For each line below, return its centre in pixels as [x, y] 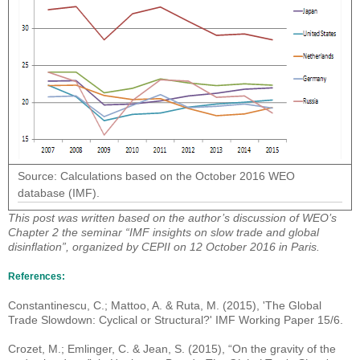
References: [37, 277]
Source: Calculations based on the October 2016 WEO [157, 176]
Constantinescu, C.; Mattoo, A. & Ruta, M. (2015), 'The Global [165, 306]
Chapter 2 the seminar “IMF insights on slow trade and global [164, 233]
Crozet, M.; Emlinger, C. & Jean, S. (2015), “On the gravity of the [172, 349]
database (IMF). [59, 193]
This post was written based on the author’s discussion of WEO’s [172, 218]
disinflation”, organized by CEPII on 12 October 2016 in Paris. [164, 247]
